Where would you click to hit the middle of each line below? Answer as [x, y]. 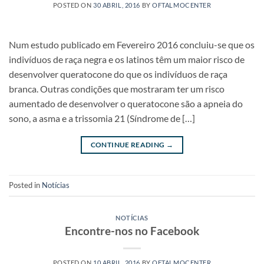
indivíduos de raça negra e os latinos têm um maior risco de [127, 59]
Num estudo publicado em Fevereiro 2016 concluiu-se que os [132, 44]
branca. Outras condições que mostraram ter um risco [117, 88]
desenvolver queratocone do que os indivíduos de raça [118, 74]
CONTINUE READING [128, 144]
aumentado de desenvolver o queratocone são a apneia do [126, 103]
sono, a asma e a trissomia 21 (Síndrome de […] [102, 118]
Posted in [25, 185]
